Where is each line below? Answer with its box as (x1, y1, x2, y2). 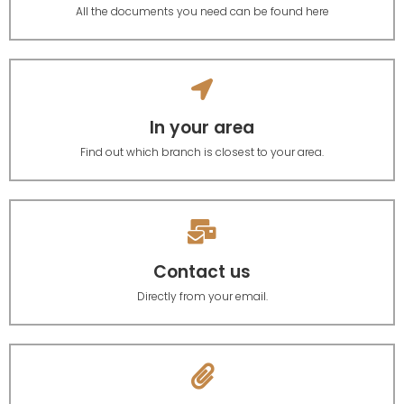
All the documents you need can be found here (75, 3, 329, 19)
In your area (150, 115, 254, 140)
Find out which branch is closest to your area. (80, 143, 324, 160)
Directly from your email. (136, 288, 268, 304)
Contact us (153, 259, 251, 284)
